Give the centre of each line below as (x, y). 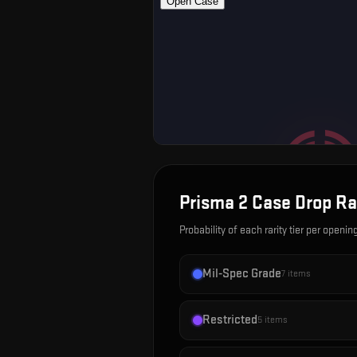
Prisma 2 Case (235, 203)
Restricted (230, 320)
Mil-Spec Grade (242, 274)
